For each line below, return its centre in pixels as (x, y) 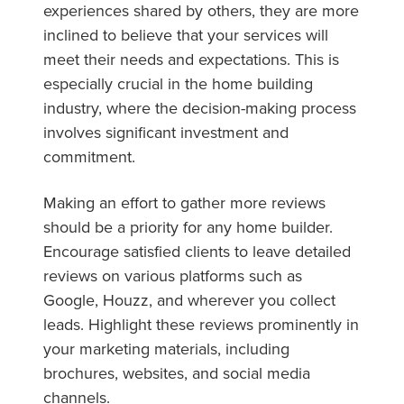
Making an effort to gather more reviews (184, 202)
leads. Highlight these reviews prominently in (201, 324)
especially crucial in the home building (178, 83)
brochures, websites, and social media (177, 372)
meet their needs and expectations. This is (191, 59)
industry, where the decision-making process (200, 107)
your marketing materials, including (166, 348)
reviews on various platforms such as (173, 275)
